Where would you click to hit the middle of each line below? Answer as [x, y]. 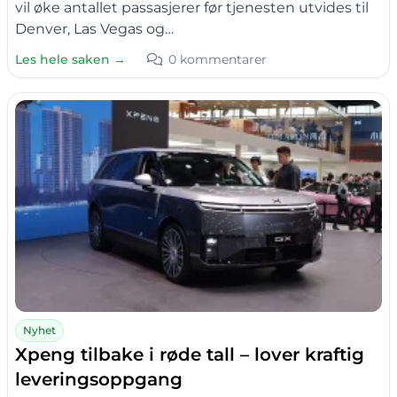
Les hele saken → [70, 60]
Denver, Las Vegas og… [94, 29]
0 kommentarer [218, 60]
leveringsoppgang [99, 379]
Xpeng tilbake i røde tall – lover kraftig [190, 354]
